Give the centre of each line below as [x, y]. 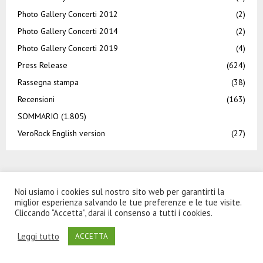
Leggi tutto [38, 236]
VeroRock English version [61, 133]
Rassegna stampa [48, 82]
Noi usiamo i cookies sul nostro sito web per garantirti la [119, 192]
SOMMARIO [38, 116]
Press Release [43, 65]
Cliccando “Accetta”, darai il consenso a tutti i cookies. [114, 213]
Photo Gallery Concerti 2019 [68, 48]
